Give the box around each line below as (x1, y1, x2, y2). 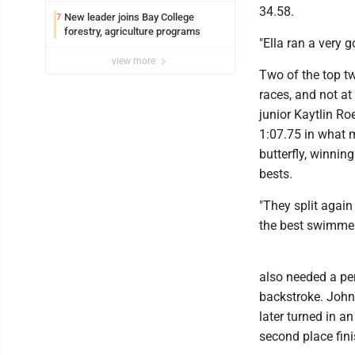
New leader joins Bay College (64, 10, 194, 23)
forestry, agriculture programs (64, 25, 200, 37)
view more (112, 55, 158, 67)
